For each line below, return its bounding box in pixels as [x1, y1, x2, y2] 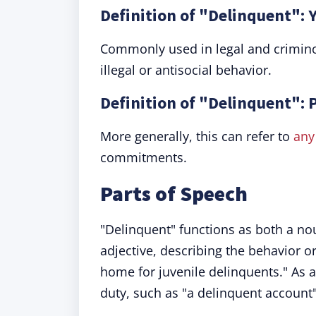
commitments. [100, 149, 187, 166]
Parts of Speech [100, 180, 248, 207]
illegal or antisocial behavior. [100, 61, 272, 78]
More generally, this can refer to [100, 128, 293, 145]
